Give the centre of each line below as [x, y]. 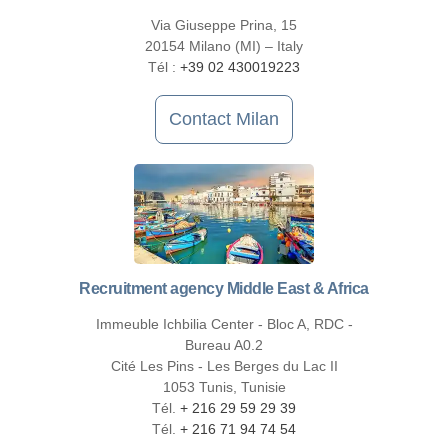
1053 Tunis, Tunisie [224, 387]
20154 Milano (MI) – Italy [224, 46]
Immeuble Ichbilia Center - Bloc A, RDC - [224, 324]
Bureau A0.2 [224, 345]
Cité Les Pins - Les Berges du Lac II [224, 366]
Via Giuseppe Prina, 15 [224, 25]
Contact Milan [224, 119]
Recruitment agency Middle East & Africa [224, 289]
